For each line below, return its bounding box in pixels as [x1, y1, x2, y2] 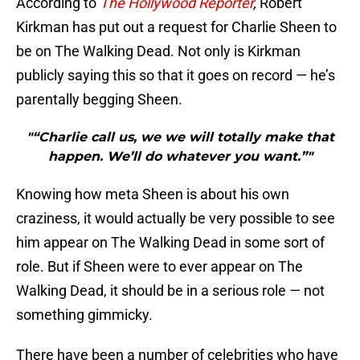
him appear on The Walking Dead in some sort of [16, 234, 325, 252]
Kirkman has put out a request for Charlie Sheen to [16, 18, 337, 36]
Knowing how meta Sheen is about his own [16, 186, 289, 203]
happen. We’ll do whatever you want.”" [47, 149, 313, 165]
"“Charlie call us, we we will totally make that [26, 129, 334, 145]
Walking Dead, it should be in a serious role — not [16, 282, 325, 300]
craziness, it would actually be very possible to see [16, 210, 335, 227]
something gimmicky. [16, 306, 153, 324]
